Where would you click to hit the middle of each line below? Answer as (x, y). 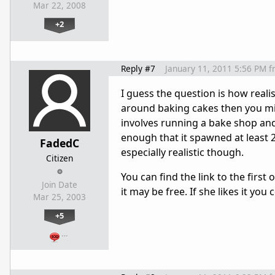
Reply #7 (138, 69)
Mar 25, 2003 (60, 197)
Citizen (60, 158)
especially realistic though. (182, 153)
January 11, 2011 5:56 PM (216, 69)
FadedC (60, 143)
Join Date (60, 185)
